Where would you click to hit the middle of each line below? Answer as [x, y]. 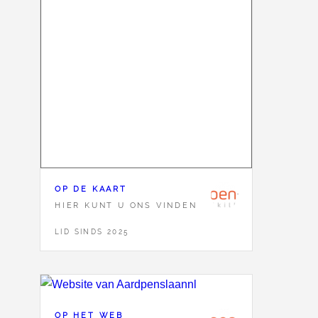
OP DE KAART [91, 188]
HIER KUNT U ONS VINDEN [126, 205]
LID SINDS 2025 [92, 232]
